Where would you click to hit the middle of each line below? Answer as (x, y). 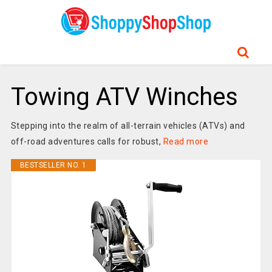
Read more (186, 141)
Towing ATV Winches (124, 97)
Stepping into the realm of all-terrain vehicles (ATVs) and (128, 126)
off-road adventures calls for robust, (87, 141)
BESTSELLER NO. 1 (53, 165)
